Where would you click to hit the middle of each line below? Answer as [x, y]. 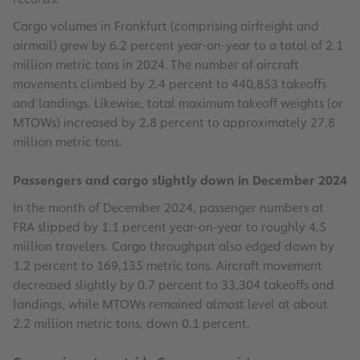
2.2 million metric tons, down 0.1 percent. [131, 324]
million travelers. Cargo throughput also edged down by [174, 247]
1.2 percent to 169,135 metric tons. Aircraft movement [168, 266]
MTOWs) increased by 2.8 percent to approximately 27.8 [174, 123]
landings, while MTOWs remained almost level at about [170, 305]
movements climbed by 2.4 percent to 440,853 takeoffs [170, 84]
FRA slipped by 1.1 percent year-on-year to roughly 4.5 [170, 227]
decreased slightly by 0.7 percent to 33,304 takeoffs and [174, 285]
